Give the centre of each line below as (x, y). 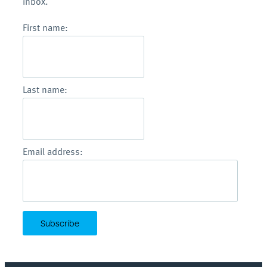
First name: (45, 27)
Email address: (53, 151)
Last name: (45, 89)
